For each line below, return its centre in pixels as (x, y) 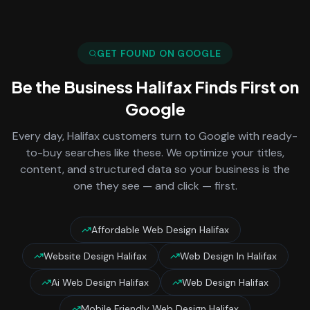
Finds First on (245, 86)
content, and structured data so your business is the (155, 169)
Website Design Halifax (95, 256)
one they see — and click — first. (155, 186)
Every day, (40, 136)
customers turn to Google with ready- (199, 136)
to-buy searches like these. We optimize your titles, (155, 153)
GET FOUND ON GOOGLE (159, 53)
